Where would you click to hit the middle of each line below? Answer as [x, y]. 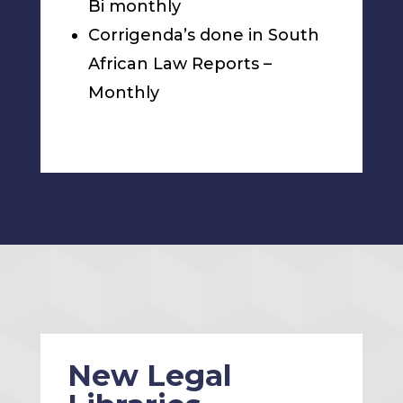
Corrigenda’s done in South [203, 36]
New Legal [149, 376]
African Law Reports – [179, 64]
